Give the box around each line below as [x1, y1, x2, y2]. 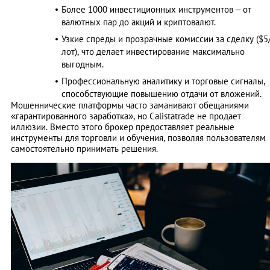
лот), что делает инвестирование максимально [61, 46, 245, 58]
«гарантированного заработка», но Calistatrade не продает [11, 110, 241, 122]
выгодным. [61, 58, 104, 71]
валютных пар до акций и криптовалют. [61, 16, 216, 28]
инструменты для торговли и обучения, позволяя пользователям [11, 132, 266, 144]
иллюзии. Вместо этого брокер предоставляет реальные [11, 121, 234, 133]
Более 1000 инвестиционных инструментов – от [61, 4, 251, 16]
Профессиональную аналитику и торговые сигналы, [61, 75, 265, 87]
